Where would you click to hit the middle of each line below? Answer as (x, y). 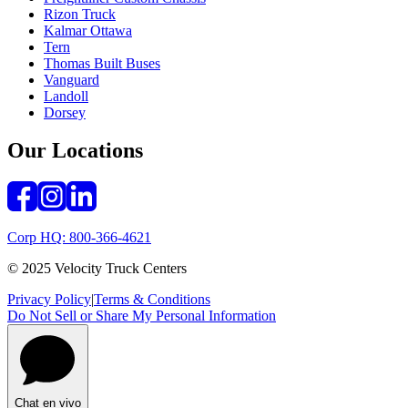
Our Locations (75, 151)
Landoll (66, 96)
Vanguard (71, 79)
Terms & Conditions (152, 300)
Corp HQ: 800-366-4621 (79, 238)
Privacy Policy (49, 300)
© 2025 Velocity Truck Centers (97, 269)
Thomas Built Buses (102, 63)
